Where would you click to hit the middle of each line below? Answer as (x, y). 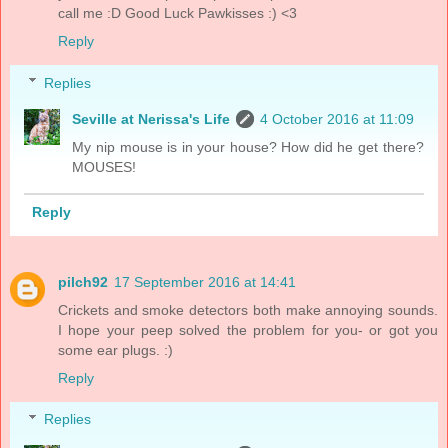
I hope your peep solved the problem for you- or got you (248, 329)
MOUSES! (104, 166)
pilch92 (83, 281)
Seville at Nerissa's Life (151, 118)
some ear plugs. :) (115, 349)
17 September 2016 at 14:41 (205, 281)
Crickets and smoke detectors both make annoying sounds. (248, 309)
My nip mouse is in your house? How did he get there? (248, 146)
